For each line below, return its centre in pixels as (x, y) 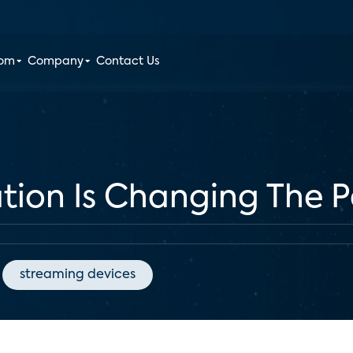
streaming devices (78, 275)
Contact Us (128, 61)
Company (56, 61)
